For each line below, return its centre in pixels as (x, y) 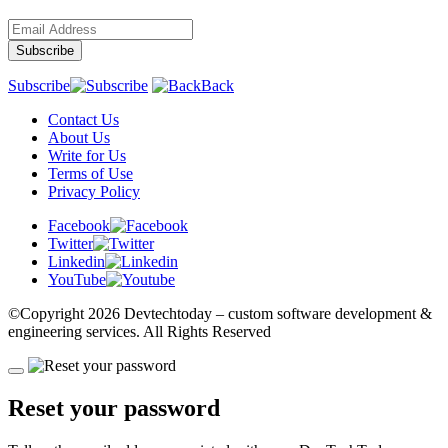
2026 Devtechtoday (150, 314)
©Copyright (48, 314)
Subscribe (39, 86)
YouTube (77, 280)
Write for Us (87, 156)
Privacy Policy (94, 192)
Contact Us (83, 120)
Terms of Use (90, 174)
